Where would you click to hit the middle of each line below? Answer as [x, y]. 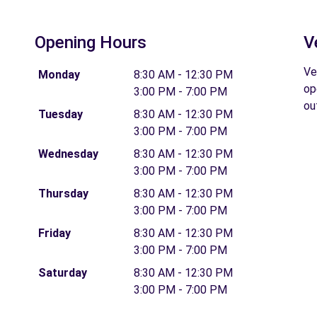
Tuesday [60, 114]
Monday [59, 75]
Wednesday [68, 154]
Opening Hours [91, 42]
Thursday [63, 194]
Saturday [62, 273]
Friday [54, 233]
